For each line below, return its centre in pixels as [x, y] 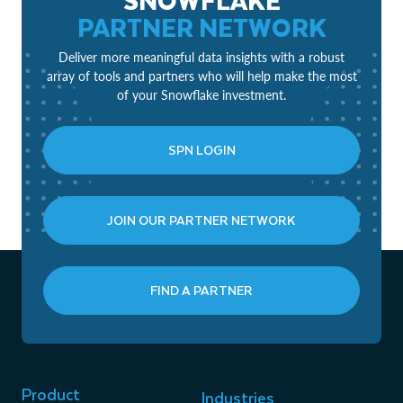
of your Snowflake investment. [201, 95]
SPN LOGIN [201, 150]
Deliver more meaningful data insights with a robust [201, 57]
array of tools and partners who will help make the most [201, 76]
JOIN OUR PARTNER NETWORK [201, 220]
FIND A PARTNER [201, 290]
